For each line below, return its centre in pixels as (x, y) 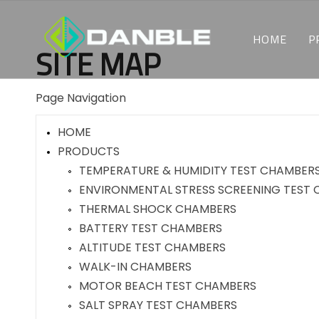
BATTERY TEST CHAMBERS (151, 228)
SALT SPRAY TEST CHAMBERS (158, 305)
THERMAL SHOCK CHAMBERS (158, 209)
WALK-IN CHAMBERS (135, 267)
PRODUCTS (89, 151)
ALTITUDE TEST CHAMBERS (152, 247)
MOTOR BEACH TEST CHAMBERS (168, 286)
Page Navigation (81, 98)
